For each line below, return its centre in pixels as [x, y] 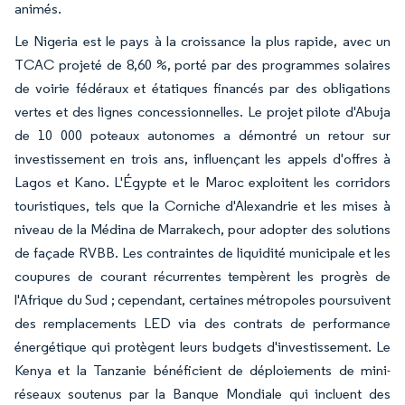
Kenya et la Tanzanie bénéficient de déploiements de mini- [202, 370]
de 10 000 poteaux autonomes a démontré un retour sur [202, 135]
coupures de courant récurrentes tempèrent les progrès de [202, 276]
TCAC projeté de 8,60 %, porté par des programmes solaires [202, 64]
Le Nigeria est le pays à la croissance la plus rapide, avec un [202, 41]
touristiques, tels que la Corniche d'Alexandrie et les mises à [202, 205]
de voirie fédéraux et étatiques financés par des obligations [202, 88]
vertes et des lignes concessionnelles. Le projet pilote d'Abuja [202, 111]
